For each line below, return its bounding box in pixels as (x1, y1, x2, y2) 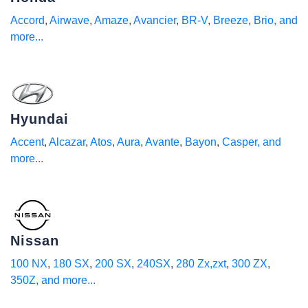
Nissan (10, 233, 59, 248)
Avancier (133, 14, 176, 26)
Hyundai (10, 111, 69, 126)
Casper (222, 136, 257, 148)
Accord (10, 14, 45, 26)
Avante (145, 136, 179, 148)
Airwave (49, 14, 89, 26)
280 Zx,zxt (176, 258, 226, 269)
